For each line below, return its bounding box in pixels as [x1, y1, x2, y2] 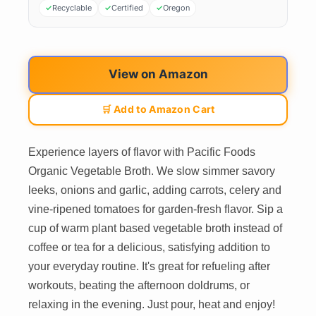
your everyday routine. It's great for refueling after [28, 260, 270, 273]
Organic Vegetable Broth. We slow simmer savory [28, 165, 275, 178]
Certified [111, 2, 143, 13]
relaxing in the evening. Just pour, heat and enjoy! [28, 298, 275, 311]
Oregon [163, 2, 190, 13]
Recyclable [52, 2, 92, 13]
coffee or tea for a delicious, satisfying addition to [28, 241, 270, 254]
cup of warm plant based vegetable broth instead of [28, 222, 282, 235]
